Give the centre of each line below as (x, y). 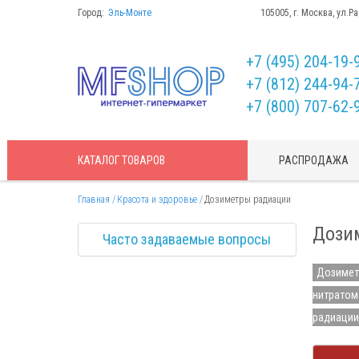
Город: (91, 13)
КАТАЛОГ (100, 160)
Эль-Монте (131, 13)
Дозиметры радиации (248, 200)
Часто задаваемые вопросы (187, 239)
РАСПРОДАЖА (314, 160)
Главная (94, 200)
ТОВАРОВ (143, 160)
